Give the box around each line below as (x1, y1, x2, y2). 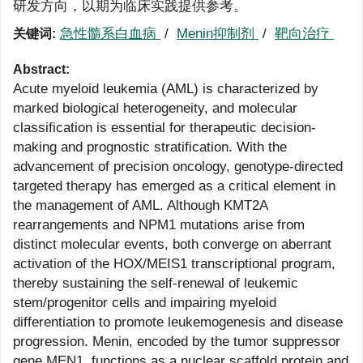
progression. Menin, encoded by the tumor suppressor (13, 334, 340, 349)
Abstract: (13, 62, 70, 76)
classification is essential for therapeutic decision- (13, 120, 316, 135)
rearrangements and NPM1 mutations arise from (13, 217, 305, 233)
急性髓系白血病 (60, 26, 160, 41)
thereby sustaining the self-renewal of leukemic (13, 275, 298, 291)
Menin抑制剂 (177, 26, 258, 41)
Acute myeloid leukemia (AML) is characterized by (13, 81, 318, 96)
